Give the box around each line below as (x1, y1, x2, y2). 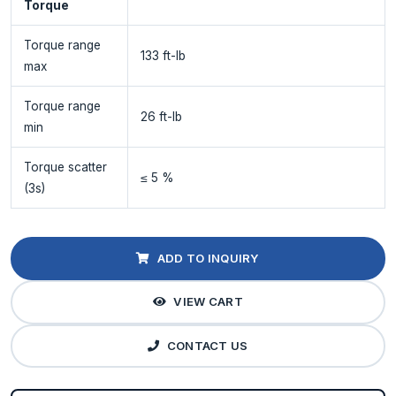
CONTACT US (166, 339, 248, 354)
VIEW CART (173, 294, 243, 309)
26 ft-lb (140, 109, 182, 124)
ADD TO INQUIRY (156, 250, 260, 265)
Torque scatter (23, 159, 107, 174)
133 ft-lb (140, 48, 186, 63)
